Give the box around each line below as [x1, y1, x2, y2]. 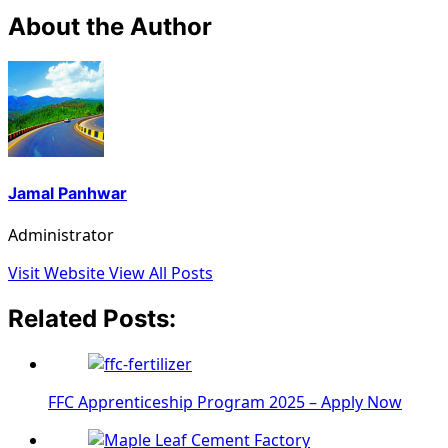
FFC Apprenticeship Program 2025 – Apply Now [48, 390, 402, 413]
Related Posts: [8, 304, 176, 334]
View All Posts [109, 262, 213, 285]
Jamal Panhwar [8, 182, 127, 203]
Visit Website [8, 262, 109, 285]
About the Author [8, 11, 212, 41]
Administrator [8, 224, 114, 247]
